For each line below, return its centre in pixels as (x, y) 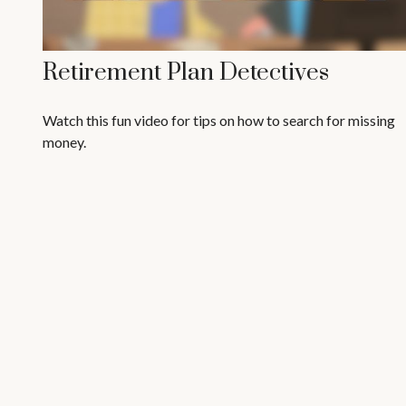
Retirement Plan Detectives (185, 73)
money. (64, 142)
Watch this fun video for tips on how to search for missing (218, 121)
